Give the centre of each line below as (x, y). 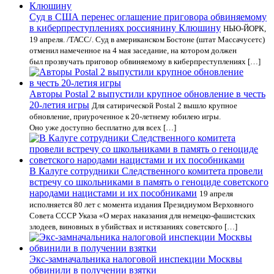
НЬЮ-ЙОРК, (245, 28)
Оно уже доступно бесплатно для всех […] (103, 128)
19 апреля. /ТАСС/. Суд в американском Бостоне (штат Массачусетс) (147, 39)
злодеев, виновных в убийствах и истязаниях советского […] (133, 227)
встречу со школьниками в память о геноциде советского (149, 182)
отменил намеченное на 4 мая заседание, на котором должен (133, 50)
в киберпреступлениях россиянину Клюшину (125, 28)
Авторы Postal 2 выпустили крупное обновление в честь (147, 94)
